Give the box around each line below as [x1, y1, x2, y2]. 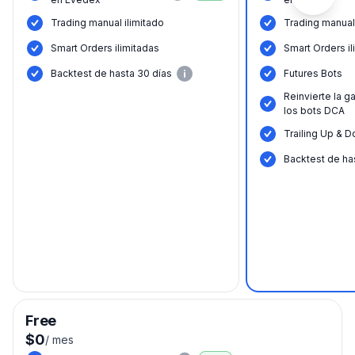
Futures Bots [284, 67, 342, 80]
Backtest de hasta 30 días [51, 67, 172, 80]
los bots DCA [284, 105, 345, 117]
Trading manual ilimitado [51, 17, 164, 29]
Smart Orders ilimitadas [51, 42, 159, 55]
